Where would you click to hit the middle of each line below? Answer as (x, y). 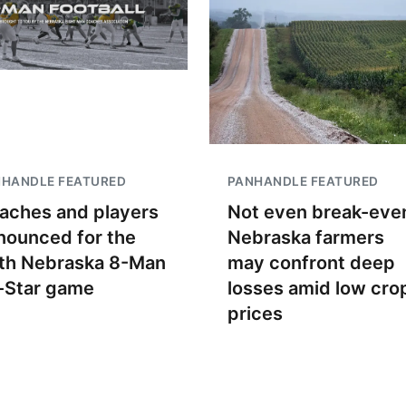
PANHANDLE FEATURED (303, 181)
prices (255, 314)
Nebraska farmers (305, 237)
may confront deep (311, 263)
